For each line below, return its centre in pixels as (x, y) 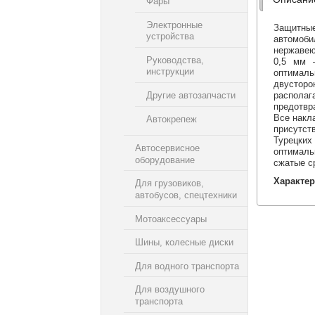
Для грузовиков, (169, 184)
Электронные (174, 25)
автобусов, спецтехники (186, 195)
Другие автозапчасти (191, 95)
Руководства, (175, 60)
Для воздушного (170, 289)
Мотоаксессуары (171, 219)
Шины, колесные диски (184, 242)
